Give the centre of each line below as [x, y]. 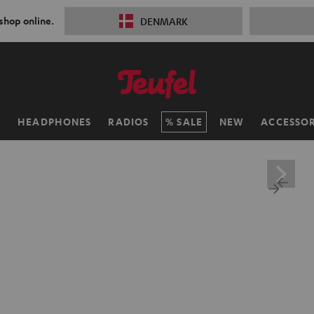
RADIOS [129, 122]
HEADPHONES [55, 122]
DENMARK [164, 21]
